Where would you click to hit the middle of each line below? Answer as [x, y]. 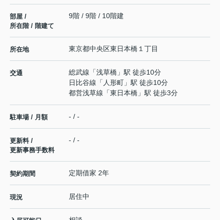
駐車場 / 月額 [29, 117]
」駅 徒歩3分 [158, 93]
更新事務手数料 [32, 150]
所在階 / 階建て [32, 26]
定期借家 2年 [89, 173]
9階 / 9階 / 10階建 [96, 16]
